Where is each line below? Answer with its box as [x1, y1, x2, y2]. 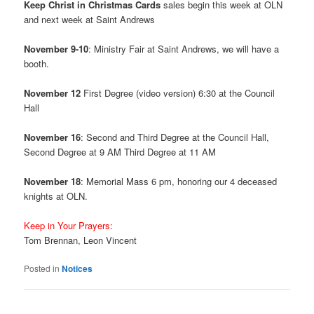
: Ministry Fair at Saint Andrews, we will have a [88, 41, 280, 55]
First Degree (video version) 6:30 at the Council [81, 86, 275, 100]
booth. [24, 56, 50, 70]
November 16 [24, 130, 81, 144]
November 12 [24, 86, 81, 100]
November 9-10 [24, 41, 89, 55]
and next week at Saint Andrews [24, 12, 156, 26]
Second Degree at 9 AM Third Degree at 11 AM [24, 144, 217, 158]
